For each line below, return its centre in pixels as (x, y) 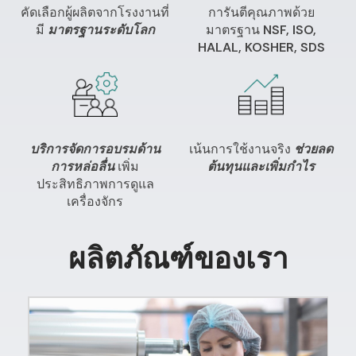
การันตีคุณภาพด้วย (261, 12)
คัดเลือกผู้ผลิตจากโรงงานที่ (95, 12)
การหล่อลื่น (83, 167)
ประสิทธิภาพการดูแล (95, 184)
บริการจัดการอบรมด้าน (95, 149)
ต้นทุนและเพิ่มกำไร (261, 167)
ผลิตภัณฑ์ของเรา (178, 259)
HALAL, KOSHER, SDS (261, 47)
